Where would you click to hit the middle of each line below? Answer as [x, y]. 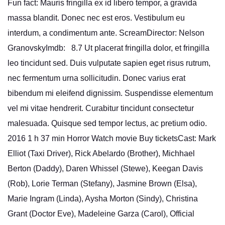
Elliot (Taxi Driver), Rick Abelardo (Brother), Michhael [101, 154]
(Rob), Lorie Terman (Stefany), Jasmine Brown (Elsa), [102, 184]
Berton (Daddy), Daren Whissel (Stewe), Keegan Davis [105, 169]
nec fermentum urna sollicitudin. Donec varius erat [96, 78]
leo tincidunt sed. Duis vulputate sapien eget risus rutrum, [109, 63]
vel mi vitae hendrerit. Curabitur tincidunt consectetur [101, 108]
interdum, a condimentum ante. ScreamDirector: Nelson [106, 33]
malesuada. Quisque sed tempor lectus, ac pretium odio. [107, 124]
